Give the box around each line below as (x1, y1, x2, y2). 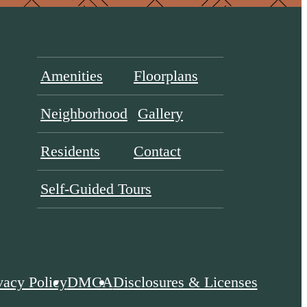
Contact (134, 142, 181, 160)
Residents (40, 142, 100, 160)
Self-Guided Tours (40, 180, 151, 197)
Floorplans (134, 66, 198, 84)
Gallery (138, 104, 183, 122)
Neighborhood (40, 104, 127, 122)
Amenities (40, 66, 103, 84)
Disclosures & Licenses (112, 273, 258, 291)
